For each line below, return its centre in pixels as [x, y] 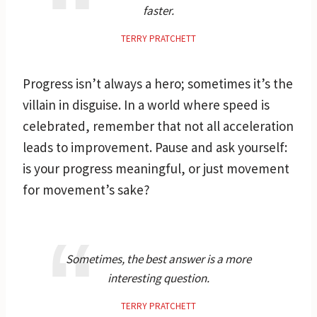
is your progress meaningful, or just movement [156, 168]
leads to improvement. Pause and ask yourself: [155, 147]
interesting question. [158, 278]
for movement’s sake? [86, 189]
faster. [158, 10]
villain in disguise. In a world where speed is [146, 104]
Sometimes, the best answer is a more [158, 259]
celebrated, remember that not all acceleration [158, 126]
